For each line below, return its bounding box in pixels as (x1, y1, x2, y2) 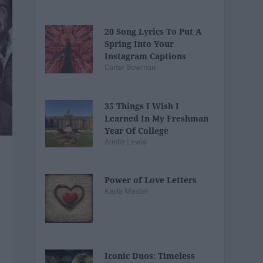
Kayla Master (104, 187, 149, 196)
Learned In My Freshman (104, 112, 209, 124)
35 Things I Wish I (104, 100, 180, 112)
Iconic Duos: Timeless (104, 250, 195, 262)
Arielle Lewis (104, 137, 147, 146)
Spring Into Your (104, 38, 174, 49)
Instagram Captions (104, 50, 187, 62)
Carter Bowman (104, 62, 156, 72)
